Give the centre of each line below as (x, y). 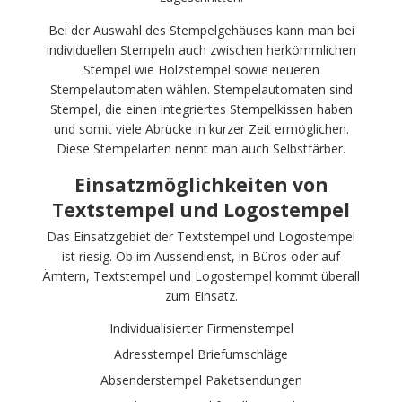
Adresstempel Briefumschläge (201, 354)
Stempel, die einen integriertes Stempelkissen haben (201, 109)
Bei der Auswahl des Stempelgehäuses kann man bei (201, 30)
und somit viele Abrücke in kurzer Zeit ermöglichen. (201, 128)
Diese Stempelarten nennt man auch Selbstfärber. (201, 148)
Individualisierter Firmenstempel (201, 328)
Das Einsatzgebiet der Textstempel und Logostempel (201, 236)
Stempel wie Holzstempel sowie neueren (201, 69)
